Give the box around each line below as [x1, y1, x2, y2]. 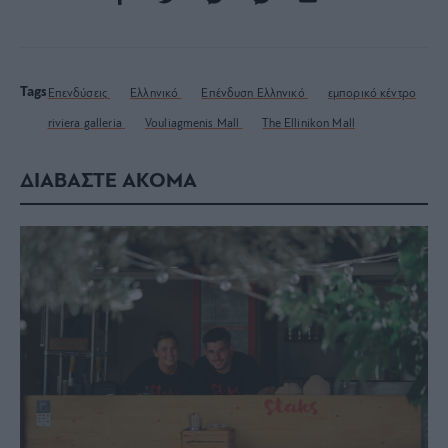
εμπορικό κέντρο [327, 88, 417, 101]
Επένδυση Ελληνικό [201, 88, 308, 101]
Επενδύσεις [47, 88, 111, 101]
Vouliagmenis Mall [144, 118, 243, 131]
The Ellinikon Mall [262, 118, 356, 131]
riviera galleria [47, 118, 125, 131]
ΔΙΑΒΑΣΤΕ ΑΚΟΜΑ [20, 171, 197, 193]
